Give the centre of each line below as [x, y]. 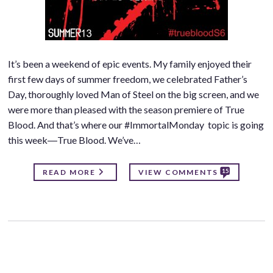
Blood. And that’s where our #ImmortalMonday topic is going [136, 125]
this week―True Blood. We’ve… [74, 140]
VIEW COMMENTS [178, 172]
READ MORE [69, 172]
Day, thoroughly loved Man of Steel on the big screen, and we [133, 94]
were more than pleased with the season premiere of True [126, 110]
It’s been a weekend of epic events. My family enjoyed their [129, 64]
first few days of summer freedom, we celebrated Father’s [127, 79]
